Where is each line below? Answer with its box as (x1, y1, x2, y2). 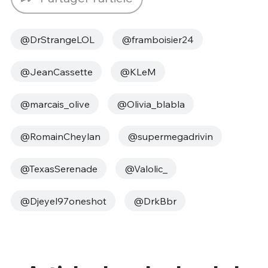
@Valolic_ (124, 162, 167, 175)
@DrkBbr (133, 194, 176, 207)
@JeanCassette (19, 65, 93, 78)
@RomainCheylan (19, 130, 100, 142)
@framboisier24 (121, 33, 194, 45)
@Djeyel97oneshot (19, 194, 106, 207)
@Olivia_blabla (116, 98, 185, 110)
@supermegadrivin (127, 130, 213, 142)
